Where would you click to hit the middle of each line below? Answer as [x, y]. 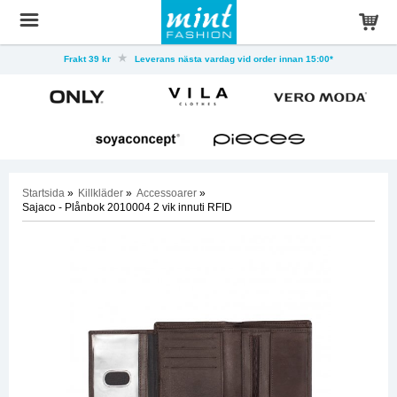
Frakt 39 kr [89, 59]
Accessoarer [167, 193]
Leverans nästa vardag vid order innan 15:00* [233, 59]
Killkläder [101, 193]
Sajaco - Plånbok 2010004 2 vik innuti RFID [127, 207]
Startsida [43, 193]
